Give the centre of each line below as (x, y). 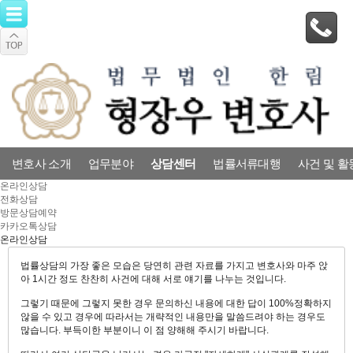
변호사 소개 (41, 163)
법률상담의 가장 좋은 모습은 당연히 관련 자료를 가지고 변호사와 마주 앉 (174, 265)
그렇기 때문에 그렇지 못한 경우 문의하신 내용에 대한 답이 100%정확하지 (176, 303)
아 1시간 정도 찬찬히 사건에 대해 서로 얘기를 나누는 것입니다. (153, 279)
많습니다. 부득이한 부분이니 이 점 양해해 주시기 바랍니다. (145, 330)
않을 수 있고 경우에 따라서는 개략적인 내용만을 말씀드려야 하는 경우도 (173, 316)
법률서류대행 (247, 163)
